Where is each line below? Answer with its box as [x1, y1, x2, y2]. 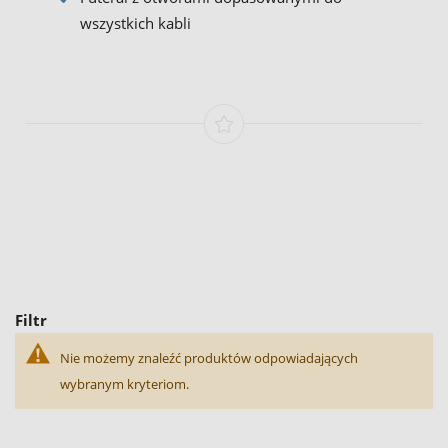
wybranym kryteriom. [60, 374, 189, 393]
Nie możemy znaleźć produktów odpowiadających [60, 348, 358, 367]
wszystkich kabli [80, 13, 191, 33]
